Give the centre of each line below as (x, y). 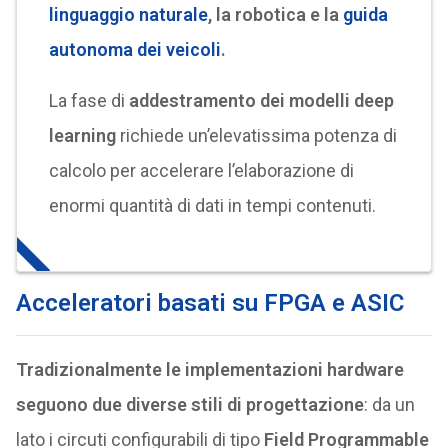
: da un (389, 404)
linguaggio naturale (128, 14)
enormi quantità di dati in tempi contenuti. (212, 205)
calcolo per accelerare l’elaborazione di (201, 170)
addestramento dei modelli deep (261, 100)
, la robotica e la (275, 14)
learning (82, 135)
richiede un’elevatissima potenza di (256, 135)
